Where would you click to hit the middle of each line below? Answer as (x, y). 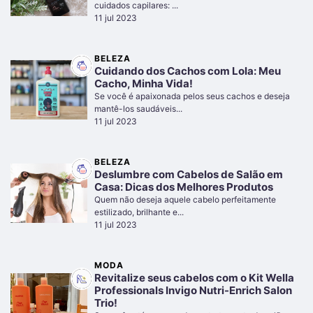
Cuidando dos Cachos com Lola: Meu (188, 71)
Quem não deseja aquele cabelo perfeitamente (185, 199)
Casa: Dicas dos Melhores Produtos (184, 187)
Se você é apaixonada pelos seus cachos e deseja (192, 96)
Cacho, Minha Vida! (144, 83)
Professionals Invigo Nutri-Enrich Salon (193, 290)
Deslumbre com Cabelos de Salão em (189, 174)
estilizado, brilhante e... (139, 212)
